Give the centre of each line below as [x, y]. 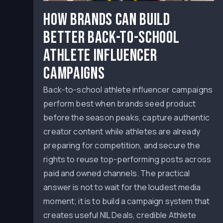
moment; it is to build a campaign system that [127, 201]
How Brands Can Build [107, 20]
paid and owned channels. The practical [117, 173]
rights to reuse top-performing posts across [127, 159]
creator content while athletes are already [122, 131]
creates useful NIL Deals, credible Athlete [120, 215]
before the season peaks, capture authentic [126, 117]
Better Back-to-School [111, 38]
